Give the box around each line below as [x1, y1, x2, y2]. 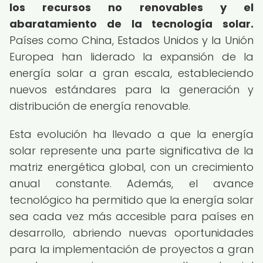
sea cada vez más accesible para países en [9, 209, 254, 224]
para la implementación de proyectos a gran [9, 242, 254, 257]
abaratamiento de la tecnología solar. [9, 16, 254, 31]
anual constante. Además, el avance [9, 176, 254, 191]
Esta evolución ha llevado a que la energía [9, 127, 254, 141]
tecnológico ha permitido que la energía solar [9, 193, 254, 207]
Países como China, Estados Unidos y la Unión [9, 33, 254, 48]
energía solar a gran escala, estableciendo [9, 66, 254, 80]
